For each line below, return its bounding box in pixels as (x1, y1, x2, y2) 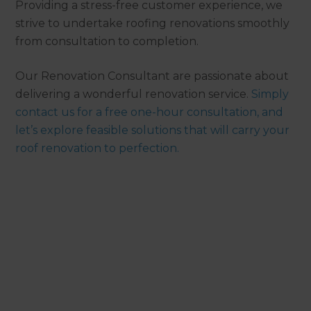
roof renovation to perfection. (15, 141, 180, 155)
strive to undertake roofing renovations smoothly (15, 16, 290, 30)
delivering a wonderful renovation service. (15, 87, 252, 101)
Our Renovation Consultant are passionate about (15, 69, 289, 83)
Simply (251, 87, 289, 101)
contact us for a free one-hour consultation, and (15, 105, 284, 119)
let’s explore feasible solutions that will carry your (15, 123, 290, 137)
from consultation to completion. (15, 34, 199, 48)
